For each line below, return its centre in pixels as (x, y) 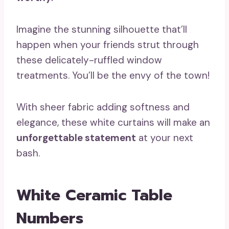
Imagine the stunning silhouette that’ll (102, 30)
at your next (165, 138)
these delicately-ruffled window (89, 60)
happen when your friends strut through (108, 45)
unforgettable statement (76, 138)
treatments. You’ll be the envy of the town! (113, 76)
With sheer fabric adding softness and (103, 107)
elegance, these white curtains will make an (113, 123)
